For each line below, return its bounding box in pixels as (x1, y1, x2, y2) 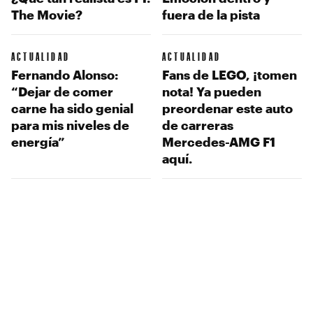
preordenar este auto (162, 101, 293, 115)
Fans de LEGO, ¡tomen (162, 67, 297, 82)
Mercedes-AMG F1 (162, 134, 275, 149)
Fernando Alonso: (11, 67, 118, 82)
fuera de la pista (162, 8, 260, 22)
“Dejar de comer (11, 84, 113, 99)
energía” (11, 134, 65, 149)
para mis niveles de (11, 117, 129, 132)
